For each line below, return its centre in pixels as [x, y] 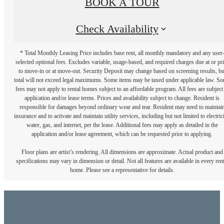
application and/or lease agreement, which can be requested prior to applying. [122, 134]
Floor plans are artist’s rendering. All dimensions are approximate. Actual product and [122, 152]
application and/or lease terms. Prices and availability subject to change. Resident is [122, 98]
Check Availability [117, 29]
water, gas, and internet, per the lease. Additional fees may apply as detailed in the [122, 125]
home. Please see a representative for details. [122, 170]
